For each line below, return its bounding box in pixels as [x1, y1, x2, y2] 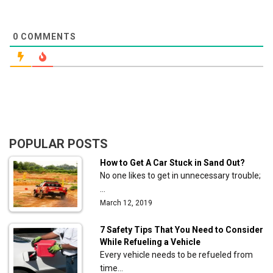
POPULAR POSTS [9, 136, 108, 151]
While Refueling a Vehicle [100, 237, 201, 247]
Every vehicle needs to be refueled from [100, 250, 253, 260]
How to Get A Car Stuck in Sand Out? [100, 158, 246, 168]
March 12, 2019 [100, 199, 153, 207]
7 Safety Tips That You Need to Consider [100, 225, 264, 235]
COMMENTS [18, 32, 76, 41]
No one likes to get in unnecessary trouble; [100, 171, 261, 180]
